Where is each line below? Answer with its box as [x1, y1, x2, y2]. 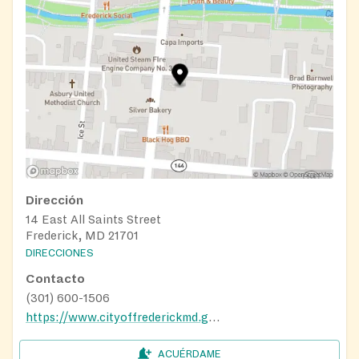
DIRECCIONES [26, 248, 94, 260]
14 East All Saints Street [26, 212, 161, 226]
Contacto [26, 272, 85, 286]
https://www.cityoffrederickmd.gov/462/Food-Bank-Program [208, 311, 220, 325]
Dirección [26, 193, 83, 207]
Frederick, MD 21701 [26, 228, 139, 242]
